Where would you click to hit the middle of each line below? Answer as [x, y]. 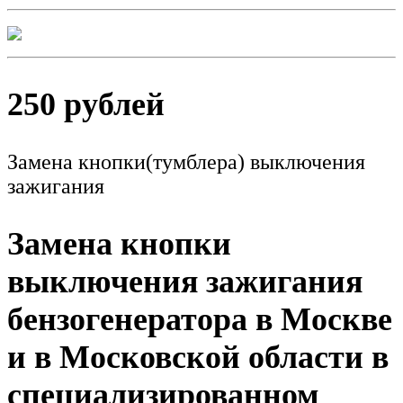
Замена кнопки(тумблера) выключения [186, 161]
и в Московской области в [198, 358]
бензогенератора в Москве [200, 320]
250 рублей [86, 104]
